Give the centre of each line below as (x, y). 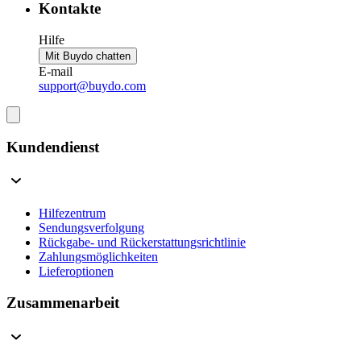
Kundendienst (53, 147)
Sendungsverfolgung (91, 228)
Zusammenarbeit (63, 303)
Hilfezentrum (72, 214)
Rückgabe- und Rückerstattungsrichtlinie (142, 243)
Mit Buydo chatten (88, 56)
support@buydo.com (92, 85)
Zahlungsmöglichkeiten (98, 257)
